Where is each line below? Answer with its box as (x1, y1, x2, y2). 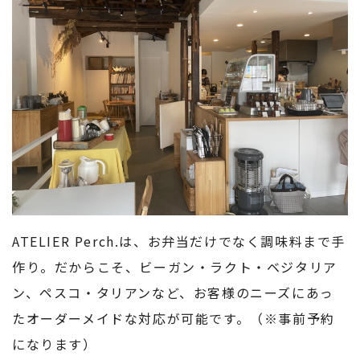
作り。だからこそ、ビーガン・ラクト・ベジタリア (12, 256, 337, 276)
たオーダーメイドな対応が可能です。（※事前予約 (12, 308, 335, 328)
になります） (12, 333, 97, 354)
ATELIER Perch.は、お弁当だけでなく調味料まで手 (12, 231, 346, 251)
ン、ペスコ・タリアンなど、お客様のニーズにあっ (12, 282, 334, 302)
